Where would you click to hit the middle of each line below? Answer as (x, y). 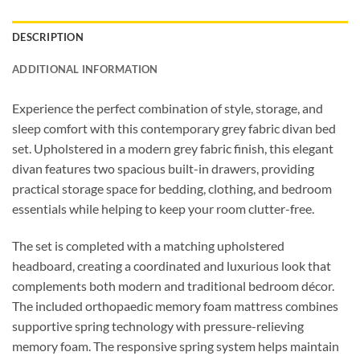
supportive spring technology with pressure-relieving (158, 325)
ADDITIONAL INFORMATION (85, 70)
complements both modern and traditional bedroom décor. (173, 285)
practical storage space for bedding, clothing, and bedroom (172, 189)
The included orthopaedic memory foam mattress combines (175, 305)
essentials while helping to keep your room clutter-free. (163, 209)
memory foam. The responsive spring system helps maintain (176, 346)
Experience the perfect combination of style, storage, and (168, 108)
